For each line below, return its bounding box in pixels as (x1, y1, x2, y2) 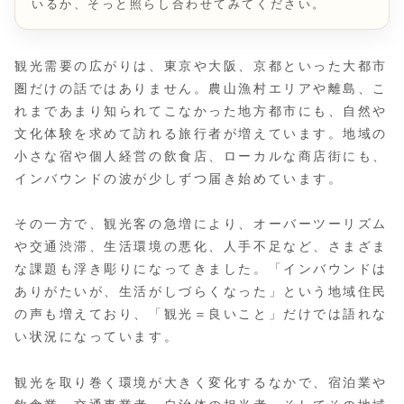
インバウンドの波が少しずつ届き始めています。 (14, 171, 344, 187)
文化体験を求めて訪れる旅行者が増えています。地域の (14, 126, 388, 142)
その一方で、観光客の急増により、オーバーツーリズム (14, 216, 388, 232)
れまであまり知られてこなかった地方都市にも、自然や (14, 104, 388, 119)
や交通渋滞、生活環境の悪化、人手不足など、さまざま (14, 239, 388, 254)
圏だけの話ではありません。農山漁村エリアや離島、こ (14, 81, 388, 96)
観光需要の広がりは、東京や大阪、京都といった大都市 (14, 59, 388, 74)
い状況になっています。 (14, 329, 179, 344)
